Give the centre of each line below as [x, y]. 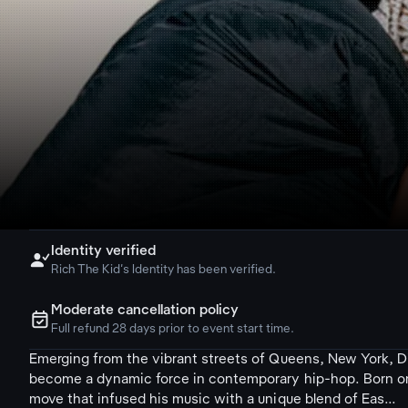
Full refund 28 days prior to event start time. [173, 329]
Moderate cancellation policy [145, 311]
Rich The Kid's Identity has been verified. [164, 270]
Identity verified [104, 251]
